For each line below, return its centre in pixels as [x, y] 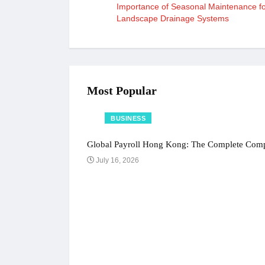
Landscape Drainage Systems [173, 18]
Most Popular [122, 90]
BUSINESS [128, 118]
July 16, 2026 [117, 160]
